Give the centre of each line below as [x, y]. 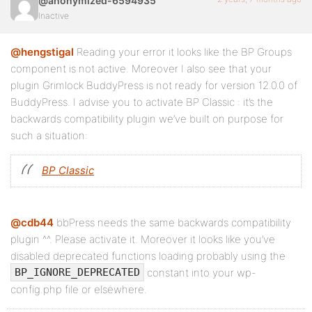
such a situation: [49, 135]
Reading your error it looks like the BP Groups [183, 52]
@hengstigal [42, 52]
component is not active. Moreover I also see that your [141, 69]
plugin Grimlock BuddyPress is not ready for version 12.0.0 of [154, 85]
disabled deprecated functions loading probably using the [148, 256]
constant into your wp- [200, 273]
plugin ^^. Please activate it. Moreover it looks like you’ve [143, 239]
